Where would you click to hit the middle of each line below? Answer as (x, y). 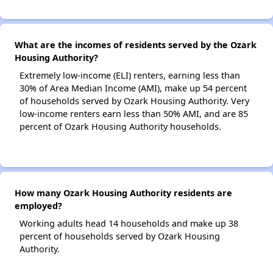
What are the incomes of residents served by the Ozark (136, 45)
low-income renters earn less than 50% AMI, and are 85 (134, 114)
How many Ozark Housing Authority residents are (123, 193)
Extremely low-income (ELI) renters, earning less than (130, 76)
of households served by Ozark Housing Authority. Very (134, 101)
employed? (38, 206)
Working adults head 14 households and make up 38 (129, 224)
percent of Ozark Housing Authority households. (120, 127)
